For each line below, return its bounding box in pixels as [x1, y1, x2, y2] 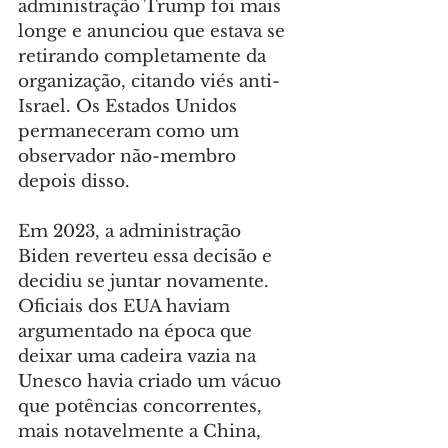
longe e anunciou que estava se [18, 21, 290, 42]
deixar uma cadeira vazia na [18, 346, 261, 367]
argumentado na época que [18, 321, 257, 342]
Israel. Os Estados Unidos [18, 96, 242, 117]
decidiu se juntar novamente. [18, 271, 274, 292]
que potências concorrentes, [18, 396, 267, 417]
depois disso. [18, 171, 130, 192]
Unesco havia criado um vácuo [18, 371, 286, 392]
